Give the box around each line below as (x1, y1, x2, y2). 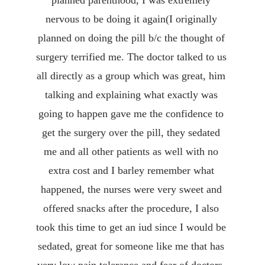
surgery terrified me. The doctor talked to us (35, 51, 230, 63)
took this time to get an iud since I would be (36, 221, 229, 233)
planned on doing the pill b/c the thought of (37, 32, 228, 44)
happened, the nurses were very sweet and (40, 183, 225, 195)
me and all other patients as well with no (44, 146, 221, 157)
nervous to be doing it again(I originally (45, 13, 220, 25)
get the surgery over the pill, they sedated (42, 127, 223, 138)
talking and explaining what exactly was (44, 89, 221, 101)
